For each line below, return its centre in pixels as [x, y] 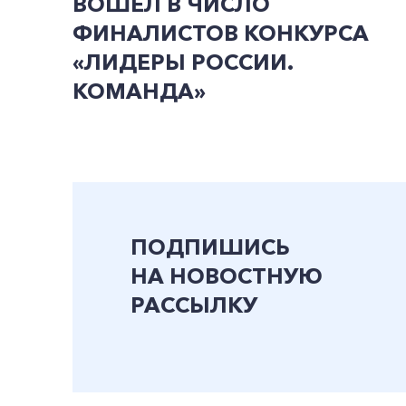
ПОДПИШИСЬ [210, 247]
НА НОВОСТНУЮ [227, 276]
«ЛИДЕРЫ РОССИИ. [183, 62]
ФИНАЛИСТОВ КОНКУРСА [221, 33]
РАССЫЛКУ [194, 305]
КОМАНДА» [139, 91]
